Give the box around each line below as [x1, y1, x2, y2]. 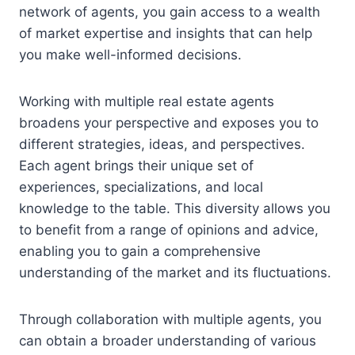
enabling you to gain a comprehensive [19, 242, 261, 259]
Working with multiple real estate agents [19, 93, 274, 109]
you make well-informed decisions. [19, 46, 242, 63]
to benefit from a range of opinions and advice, [19, 221, 319, 238]
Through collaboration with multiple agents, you [19, 311, 322, 327]
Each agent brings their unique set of [19, 157, 254, 174]
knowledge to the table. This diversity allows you [19, 200, 330, 216]
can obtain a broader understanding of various [19, 332, 316, 349]
